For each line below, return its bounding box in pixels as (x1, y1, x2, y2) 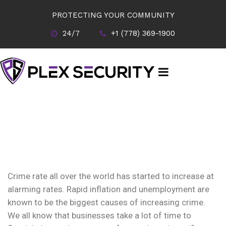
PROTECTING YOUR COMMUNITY (51, 11, 175, 20)
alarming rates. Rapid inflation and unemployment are (8, 184, 209, 194)
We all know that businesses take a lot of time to (8, 210, 191, 220)
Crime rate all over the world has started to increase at (8, 171, 214, 181)
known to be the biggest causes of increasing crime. (8, 197, 205, 207)
